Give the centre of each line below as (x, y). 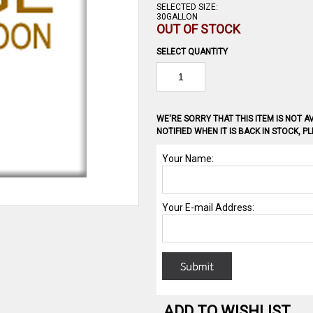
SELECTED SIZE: (187, 7)
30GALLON (177, 17)
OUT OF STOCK (198, 29)
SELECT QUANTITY (192, 52)
